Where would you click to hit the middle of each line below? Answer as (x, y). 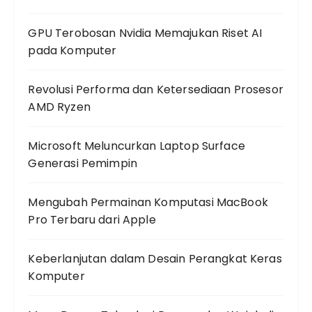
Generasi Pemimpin (83, 163)
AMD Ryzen (59, 107)
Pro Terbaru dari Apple (92, 220)
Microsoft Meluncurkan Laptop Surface (136, 146)
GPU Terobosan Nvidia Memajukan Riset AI (145, 33)
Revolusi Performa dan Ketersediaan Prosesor (156, 89)
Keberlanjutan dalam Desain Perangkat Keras (155, 259)
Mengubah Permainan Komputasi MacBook (148, 202)
